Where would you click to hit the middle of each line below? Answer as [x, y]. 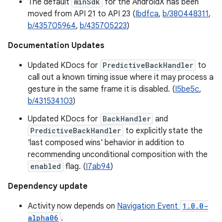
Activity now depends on [72, 206]
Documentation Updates [56, 46]
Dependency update [48, 186]
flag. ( [75, 166]
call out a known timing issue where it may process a [121, 77]
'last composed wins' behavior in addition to [106, 143]
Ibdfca [147, 14]
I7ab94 [98, 166]
